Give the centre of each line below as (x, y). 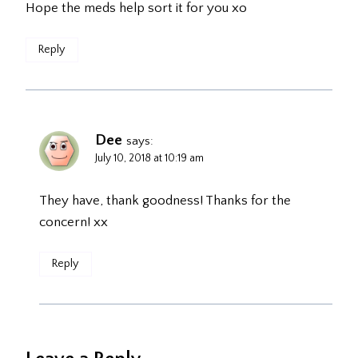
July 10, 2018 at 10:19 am (149, 158)
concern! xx (74, 222)
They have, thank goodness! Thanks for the (165, 200)
